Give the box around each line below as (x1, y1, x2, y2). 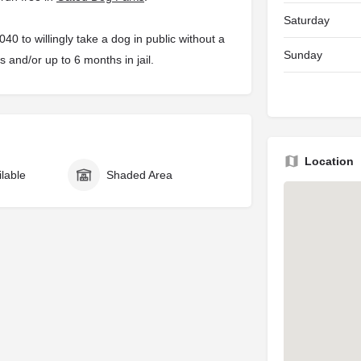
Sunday (283, 48, 322, 62)
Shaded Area (106, 168, 172, 182)
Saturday (283, 14, 330, 27)
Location (304, 155, 354, 168)
